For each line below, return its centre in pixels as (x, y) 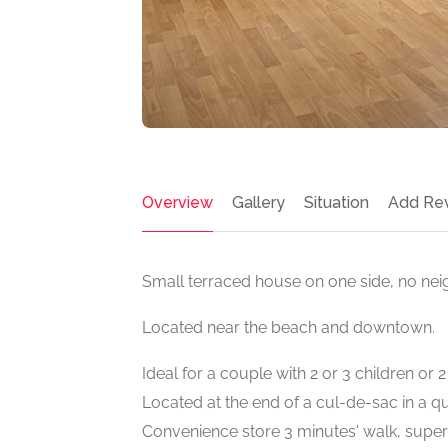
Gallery (258, 202)
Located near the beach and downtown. (288, 327)
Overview (177, 202)
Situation (336, 202)
